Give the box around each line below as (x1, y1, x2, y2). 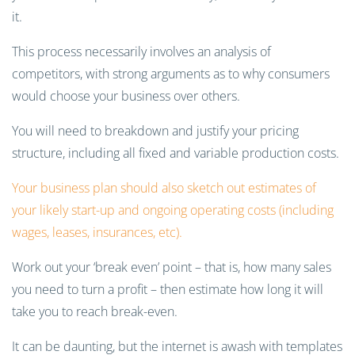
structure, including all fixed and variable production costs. (12, 144, 339, 162)
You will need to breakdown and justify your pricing (12, 122, 299, 139)
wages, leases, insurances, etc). (12, 223, 185, 241)
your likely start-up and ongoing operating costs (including (12, 201, 334, 219)
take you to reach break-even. (12, 303, 177, 320)
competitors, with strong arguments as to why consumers (12, 65, 330, 82)
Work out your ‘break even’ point (12, 258, 192, 276)
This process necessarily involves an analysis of (12, 43, 271, 60)
